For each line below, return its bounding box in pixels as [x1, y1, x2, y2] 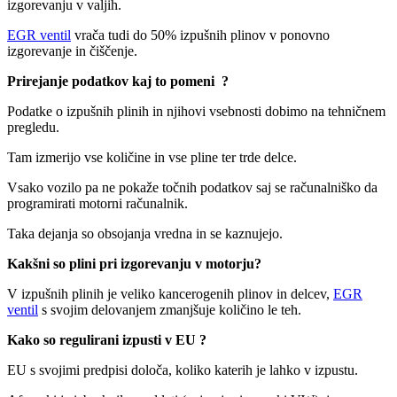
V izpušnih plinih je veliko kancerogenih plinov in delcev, [7, 285, 333, 301]
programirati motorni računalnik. [7, 195, 188, 211]
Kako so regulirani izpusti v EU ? [7, 331, 206, 347]
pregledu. [7, 119, 59, 135]
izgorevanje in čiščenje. [7, 43, 137, 58]
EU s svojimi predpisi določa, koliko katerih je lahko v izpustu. [7, 362, 358, 378]
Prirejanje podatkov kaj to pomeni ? [7, 73, 229, 89]
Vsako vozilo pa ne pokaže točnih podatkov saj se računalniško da [7, 179, 378, 195]
